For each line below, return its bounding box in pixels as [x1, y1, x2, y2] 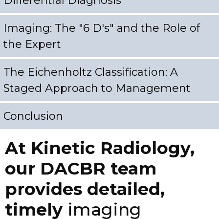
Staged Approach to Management [3, 81, 191, 95]
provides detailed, [5, 178, 165, 199]
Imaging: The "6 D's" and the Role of [3, 21, 200, 35]
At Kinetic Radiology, [5, 137, 195, 158]
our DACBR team [5, 157, 156, 179]
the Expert [3, 37, 61, 51]
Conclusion [3, 109, 63, 123]
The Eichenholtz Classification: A [3, 65, 178, 79]
